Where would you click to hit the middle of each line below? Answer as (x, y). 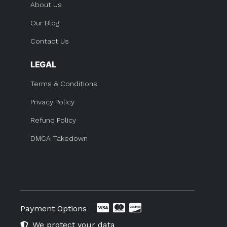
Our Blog (45, 23)
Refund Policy (53, 120)
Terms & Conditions (64, 84)
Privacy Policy (52, 102)
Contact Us (50, 41)
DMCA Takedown (59, 138)
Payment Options (53, 209)
